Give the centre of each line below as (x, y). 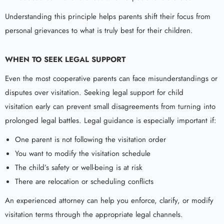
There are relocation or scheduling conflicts (84, 182)
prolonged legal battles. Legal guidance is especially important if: (111, 121)
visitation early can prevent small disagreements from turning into (110, 107)
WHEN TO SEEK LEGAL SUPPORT (65, 60)
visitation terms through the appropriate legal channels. (94, 215)
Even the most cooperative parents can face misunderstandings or (111, 79)
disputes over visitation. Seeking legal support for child (94, 93)
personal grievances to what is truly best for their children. (99, 31)
